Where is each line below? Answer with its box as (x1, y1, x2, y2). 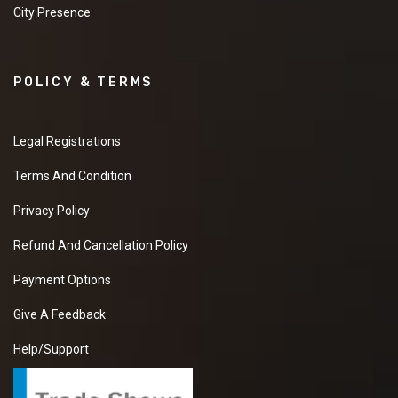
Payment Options (13, 273, 111, 288)
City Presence (13, 5, 91, 20)
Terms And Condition (13, 169, 131, 184)
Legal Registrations (13, 134, 121, 149)
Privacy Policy (13, 203, 90, 219)
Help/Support (13, 342, 89, 357)
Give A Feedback (13, 307, 106, 322)
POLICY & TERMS (13, 75, 154, 91)
